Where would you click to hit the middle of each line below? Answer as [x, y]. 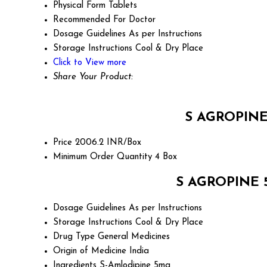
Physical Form [79, 6]
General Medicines [134, 237]
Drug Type [74, 237]
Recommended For [89, 20]
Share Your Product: [93, 77]
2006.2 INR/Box [108, 143]
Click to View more [90, 63]
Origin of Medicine [90, 251]
